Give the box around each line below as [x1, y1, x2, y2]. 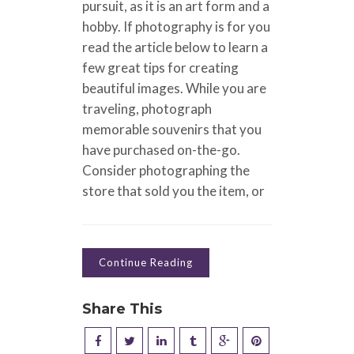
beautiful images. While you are [82, 79, 266, 96]
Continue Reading [99, 255, 193, 269]
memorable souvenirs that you [82, 120, 262, 137]
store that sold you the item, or [82, 182, 265, 199]
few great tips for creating [82, 58, 239, 76]
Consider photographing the [82, 161, 250, 179]
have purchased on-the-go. [82, 141, 240, 158]
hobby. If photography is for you [82, 17, 270, 35]
